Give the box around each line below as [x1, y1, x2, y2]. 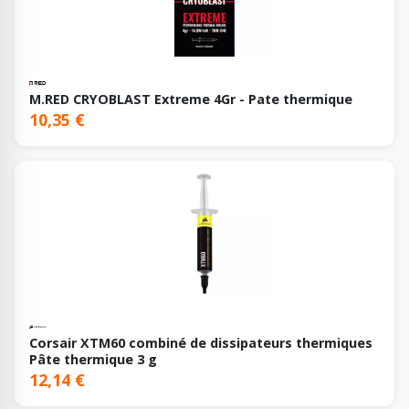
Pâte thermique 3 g [29, 351, 157, 369]
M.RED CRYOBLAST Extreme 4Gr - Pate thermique [29, 90, 352, 109]
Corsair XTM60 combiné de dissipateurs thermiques [29, 334, 372, 352]
